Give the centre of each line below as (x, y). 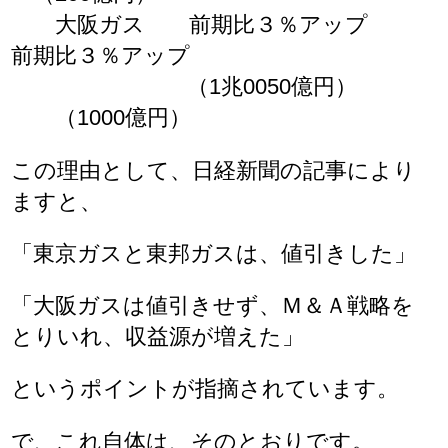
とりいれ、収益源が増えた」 (158, 337)
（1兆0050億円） (217, 87)
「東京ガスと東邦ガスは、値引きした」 (214, 253)
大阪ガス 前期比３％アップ (223, 25)
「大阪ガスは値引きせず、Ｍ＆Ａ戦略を (213, 306)
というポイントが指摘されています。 (205, 389)
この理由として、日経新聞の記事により (214, 170)
